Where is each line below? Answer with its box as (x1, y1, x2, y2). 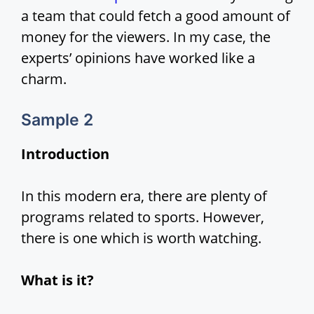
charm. (21, 69, 67, 89)
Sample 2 (21, 110, 93, 130)
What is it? (21, 271, 94, 290)
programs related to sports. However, (21, 207, 264, 227)
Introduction (21, 144, 109, 164)
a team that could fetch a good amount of (21, 6, 290, 26)
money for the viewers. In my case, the (21, 27, 271, 47)
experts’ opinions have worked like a (21, 48, 255, 68)
